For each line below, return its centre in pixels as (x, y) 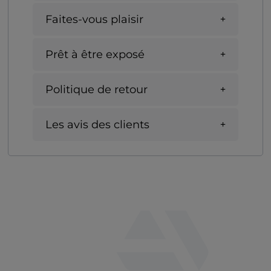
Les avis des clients (97, 124)
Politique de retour (96, 89)
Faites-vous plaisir (94, 19)
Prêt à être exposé (95, 54)
